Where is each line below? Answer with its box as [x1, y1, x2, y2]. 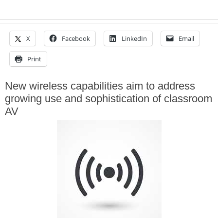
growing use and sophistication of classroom [5, 92, 212, 105]
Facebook [62, 34, 90, 43]
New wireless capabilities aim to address [5, 80, 195, 92]
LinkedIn [122, 34, 147, 43]
